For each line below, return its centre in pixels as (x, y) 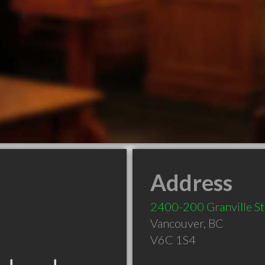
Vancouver (177, 223)
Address (191, 182)
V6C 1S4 (173, 240)
